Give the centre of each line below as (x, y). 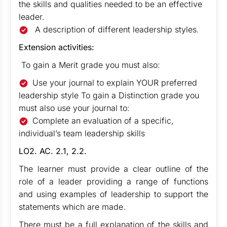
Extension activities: (56, 47)
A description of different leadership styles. (116, 29)
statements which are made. (72, 207)
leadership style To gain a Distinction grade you (109, 95)
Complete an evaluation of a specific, (103, 121)
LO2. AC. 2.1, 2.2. (53, 151)
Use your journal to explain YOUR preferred (115, 83)
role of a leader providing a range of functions (113, 181)
